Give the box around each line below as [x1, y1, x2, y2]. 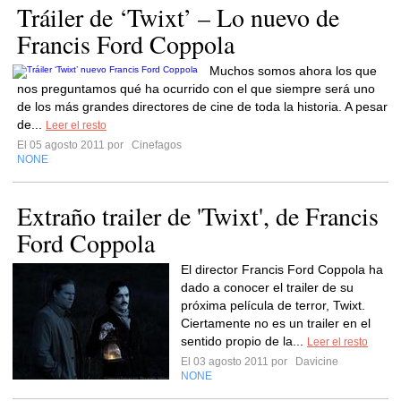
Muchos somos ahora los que [209, 64, 377, 78]
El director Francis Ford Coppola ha [181, 262, 383, 277]
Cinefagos [129, 139, 182, 151]
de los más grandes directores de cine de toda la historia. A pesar [17, 99, 388, 114]
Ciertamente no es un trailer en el [181, 316, 371, 330]
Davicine [293, 355, 338, 368]
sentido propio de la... [181, 334, 307, 348]
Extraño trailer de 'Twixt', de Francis [17, 199, 379, 233]
